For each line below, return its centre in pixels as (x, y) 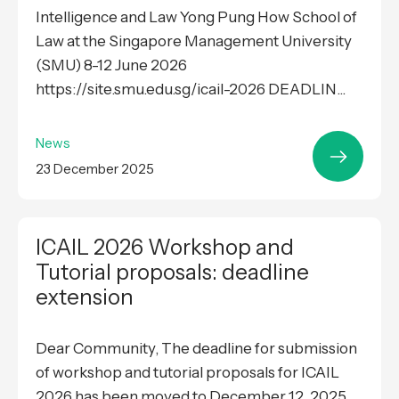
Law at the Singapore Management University (194, 41)
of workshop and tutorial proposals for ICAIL (187, 373)
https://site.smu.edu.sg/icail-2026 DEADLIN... (191, 90)
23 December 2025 (95, 169)
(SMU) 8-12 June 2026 (111, 65)
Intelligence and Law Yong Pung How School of (196, 17)
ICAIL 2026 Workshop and (165, 248)
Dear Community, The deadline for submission (196, 349)
